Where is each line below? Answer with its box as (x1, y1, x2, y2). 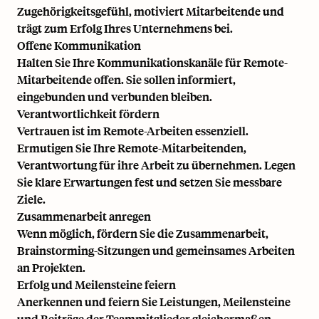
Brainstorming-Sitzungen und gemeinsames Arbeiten (17, 243, 295, 258)
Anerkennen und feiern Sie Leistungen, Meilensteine (17, 294, 291, 310)
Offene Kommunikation (17, 38, 141, 53)
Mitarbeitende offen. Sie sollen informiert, (17, 72, 236, 88)
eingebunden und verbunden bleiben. (17, 89, 212, 105)
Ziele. (17, 192, 46, 207)
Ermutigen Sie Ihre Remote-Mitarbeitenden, (17, 140, 246, 156)
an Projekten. (17, 260, 85, 276)
